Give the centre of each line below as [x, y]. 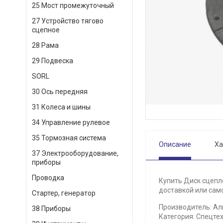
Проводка [48, 178]
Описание [175, 144]
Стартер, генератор [64, 193]
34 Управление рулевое [71, 122]
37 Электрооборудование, [75, 153]
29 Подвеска [53, 61]
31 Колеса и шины [61, 107]
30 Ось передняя [60, 92]
